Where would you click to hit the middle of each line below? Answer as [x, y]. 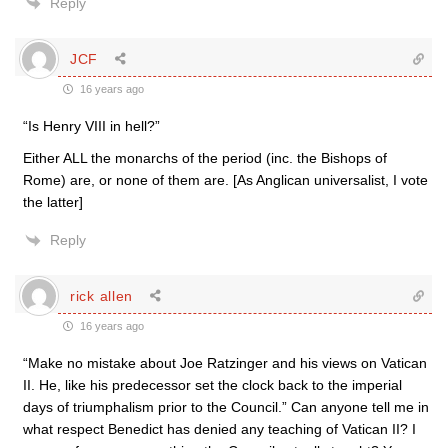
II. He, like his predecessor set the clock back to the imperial [212, 385]
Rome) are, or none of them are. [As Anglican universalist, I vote [225, 180]
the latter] [53, 202]
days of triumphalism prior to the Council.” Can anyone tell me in [226, 407]
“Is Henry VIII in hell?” [91, 126]
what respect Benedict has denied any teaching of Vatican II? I [219, 429]
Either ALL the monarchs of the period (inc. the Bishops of [205, 158]
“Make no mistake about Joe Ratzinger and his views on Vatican [225, 363]
